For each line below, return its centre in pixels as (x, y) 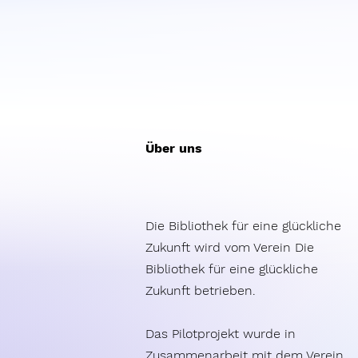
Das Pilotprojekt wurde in (221, 333)
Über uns (174, 148)
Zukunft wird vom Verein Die (230, 247)
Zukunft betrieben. (201, 290)
